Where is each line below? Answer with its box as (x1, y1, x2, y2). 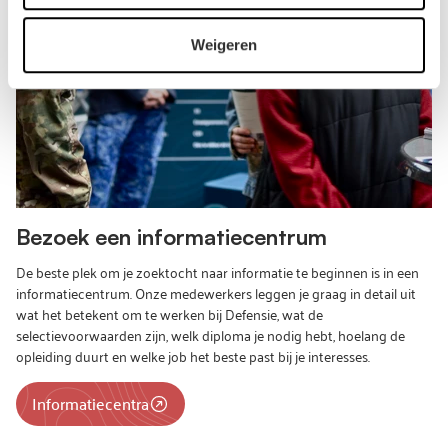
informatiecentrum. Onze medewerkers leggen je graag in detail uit (16, 280, 416, 305)
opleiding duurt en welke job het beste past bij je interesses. (16, 343, 370, 368)
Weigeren (190, 36, 258, 54)
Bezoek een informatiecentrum (16, 223, 327, 250)
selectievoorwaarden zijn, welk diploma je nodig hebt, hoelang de (16, 322, 405, 347)
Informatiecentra (32, 389, 149, 417)
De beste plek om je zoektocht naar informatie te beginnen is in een (16, 259, 419, 284)
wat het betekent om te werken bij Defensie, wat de (16, 301, 323, 326)
